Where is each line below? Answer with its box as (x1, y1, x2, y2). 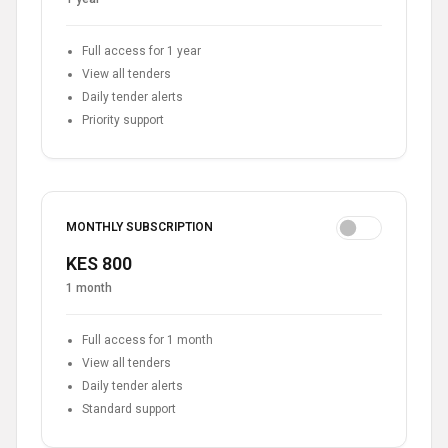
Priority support (82, 112, 164, 127)
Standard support (82, 401, 176, 416)
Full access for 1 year (82, 43, 201, 58)
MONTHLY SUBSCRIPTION (66, 220, 213, 235)
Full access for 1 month (82, 332, 213, 347)
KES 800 (66, 252, 132, 274)
